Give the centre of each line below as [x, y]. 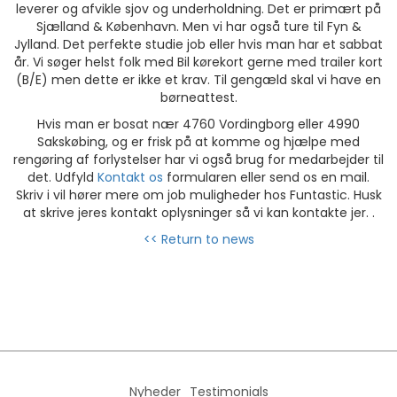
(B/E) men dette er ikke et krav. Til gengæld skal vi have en [198, 80]
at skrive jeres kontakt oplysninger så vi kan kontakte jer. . [198, 213]
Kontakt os [130, 178]
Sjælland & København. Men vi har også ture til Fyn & [198, 27]
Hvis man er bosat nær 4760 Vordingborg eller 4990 [198, 125]
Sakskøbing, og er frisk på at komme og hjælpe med [198, 142]
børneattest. [198, 98]
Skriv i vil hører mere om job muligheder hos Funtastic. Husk [198, 195]
